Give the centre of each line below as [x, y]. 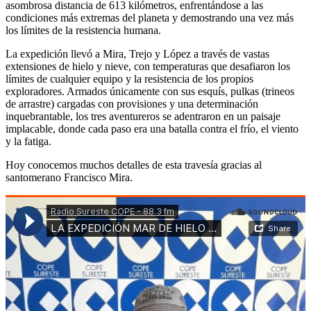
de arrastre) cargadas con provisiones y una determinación [132, 103]
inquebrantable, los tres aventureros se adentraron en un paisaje [143, 116]
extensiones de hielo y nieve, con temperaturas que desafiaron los [148, 66]
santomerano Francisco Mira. [69, 177]
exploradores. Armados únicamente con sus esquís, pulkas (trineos [150, 91]
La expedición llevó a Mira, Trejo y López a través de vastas [137, 53]
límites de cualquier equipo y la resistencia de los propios [129, 78]
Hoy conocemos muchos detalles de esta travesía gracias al [134, 165]
